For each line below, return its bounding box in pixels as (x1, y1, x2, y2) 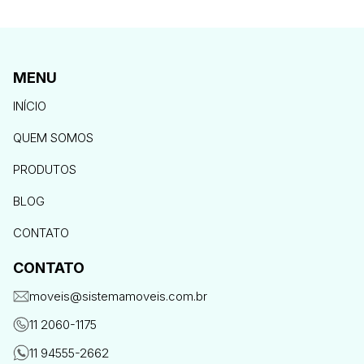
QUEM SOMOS (13, 129, 93, 145)
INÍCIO (13, 97, 46, 114)
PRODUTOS (13, 161, 76, 177)
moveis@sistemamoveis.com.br (29, 288, 207, 304)
